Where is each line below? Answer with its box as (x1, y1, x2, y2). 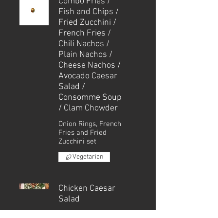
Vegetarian (73, 153, 104, 161)
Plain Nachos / (58, 50, 112, 60)
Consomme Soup (58, 92, 122, 103)
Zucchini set (58, 137, 96, 146)
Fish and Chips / (58, 7, 119, 17)
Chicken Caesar (58, 183, 115, 194)
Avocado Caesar (58, 71, 117, 81)
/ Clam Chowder (58, 103, 118, 113)
